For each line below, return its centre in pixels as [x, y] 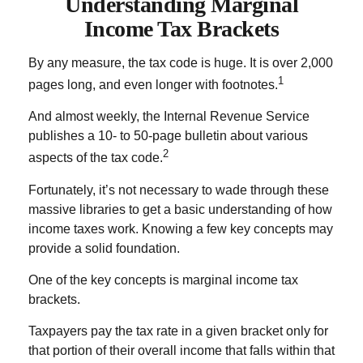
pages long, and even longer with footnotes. [153, 85]
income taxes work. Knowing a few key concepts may [181, 228]
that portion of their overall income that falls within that [181, 350]
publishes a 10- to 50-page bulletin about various [168, 136]
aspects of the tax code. [96, 158]
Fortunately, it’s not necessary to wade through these [179, 190]
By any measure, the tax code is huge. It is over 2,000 [181, 63]
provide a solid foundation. [104, 248]
